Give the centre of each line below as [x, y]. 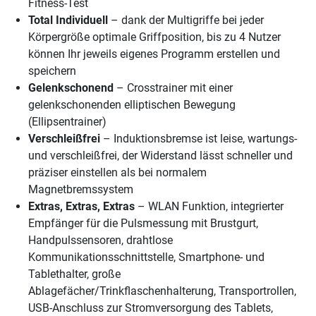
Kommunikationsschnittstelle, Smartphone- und [146, 257]
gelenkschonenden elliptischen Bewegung [132, 105]
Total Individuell [68, 20]
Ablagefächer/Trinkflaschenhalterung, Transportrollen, [162, 291]
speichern [52, 71]
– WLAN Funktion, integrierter [209, 207]
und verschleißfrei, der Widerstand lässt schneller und [160, 156]
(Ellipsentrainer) [67, 122]
